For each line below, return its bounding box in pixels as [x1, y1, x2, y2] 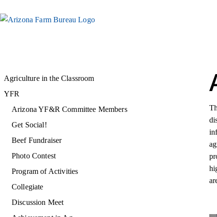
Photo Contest [12, 152, 56, 160]
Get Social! [12, 121, 47, 129]
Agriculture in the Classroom [4, 74, 94, 82]
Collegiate [12, 183, 44, 191]
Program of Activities [12, 167, 78, 175]
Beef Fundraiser [12, 136, 62, 144]
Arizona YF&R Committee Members [12, 105, 127, 113]
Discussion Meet [12, 198, 64, 206]
